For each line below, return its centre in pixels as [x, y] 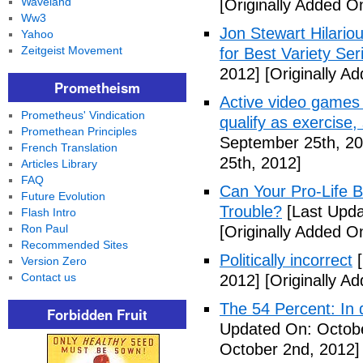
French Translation [69, 147]
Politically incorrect [286, 260]
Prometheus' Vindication [83, 115]
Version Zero [53, 261]
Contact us [48, 277]
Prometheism [97, 88]
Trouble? [251, 211]
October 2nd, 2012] [290, 349]
